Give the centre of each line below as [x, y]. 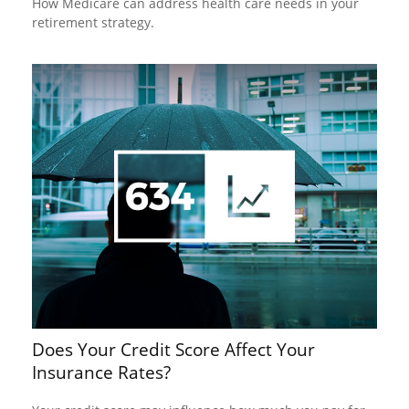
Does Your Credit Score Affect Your [173, 350]
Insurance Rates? [101, 372]
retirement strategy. [93, 23]
